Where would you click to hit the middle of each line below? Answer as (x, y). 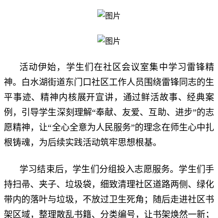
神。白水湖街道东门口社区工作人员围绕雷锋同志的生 (109, 82)
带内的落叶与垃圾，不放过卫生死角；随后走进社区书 (109, 199)
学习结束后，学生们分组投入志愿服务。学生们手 (117, 169)
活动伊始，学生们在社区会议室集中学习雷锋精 (117, 67)
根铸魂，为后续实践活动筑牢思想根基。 (83, 142)
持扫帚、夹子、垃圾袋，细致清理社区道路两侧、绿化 (109, 184)
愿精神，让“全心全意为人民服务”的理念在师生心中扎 (109, 127)
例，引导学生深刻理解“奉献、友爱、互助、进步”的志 (109, 112)
